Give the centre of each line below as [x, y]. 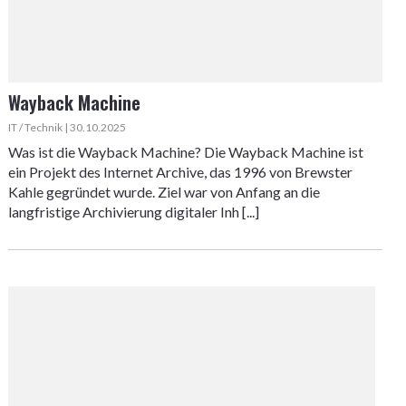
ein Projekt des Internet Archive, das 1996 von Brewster [180, 172]
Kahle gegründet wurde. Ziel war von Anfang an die [164, 192]
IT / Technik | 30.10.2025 [67, 127]
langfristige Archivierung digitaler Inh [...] [133, 212]
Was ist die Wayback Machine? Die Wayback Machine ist [185, 152]
